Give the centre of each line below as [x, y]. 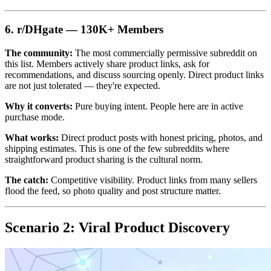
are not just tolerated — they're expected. [83, 85]
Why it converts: [39, 106]
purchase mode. [35, 117]
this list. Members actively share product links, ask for [107, 64]
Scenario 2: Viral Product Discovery [117, 227]
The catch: [27, 180]
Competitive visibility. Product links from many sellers [153, 180]
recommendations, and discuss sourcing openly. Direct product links [134, 74]
